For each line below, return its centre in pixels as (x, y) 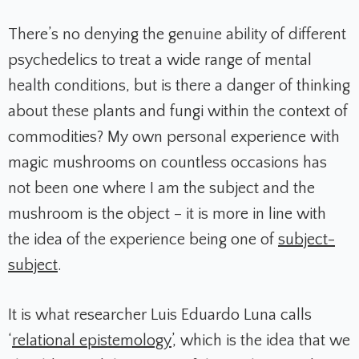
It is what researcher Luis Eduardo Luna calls (160, 315)
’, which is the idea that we (261, 341)
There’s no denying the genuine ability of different (177, 35)
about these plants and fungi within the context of (178, 112)
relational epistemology (92, 341)
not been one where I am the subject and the (161, 189)
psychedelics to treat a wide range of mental (160, 61)
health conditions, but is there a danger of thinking (179, 86)
